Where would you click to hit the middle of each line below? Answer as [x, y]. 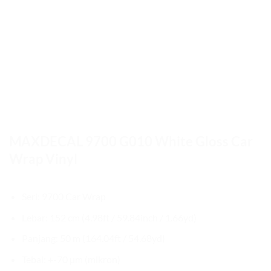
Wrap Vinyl [43, 159]
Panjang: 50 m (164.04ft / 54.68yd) [93, 238]
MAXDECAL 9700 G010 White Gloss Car [131, 141]
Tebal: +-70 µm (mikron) [71, 259]
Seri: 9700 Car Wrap [64, 196]
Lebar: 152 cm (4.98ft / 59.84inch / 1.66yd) [109, 217]
